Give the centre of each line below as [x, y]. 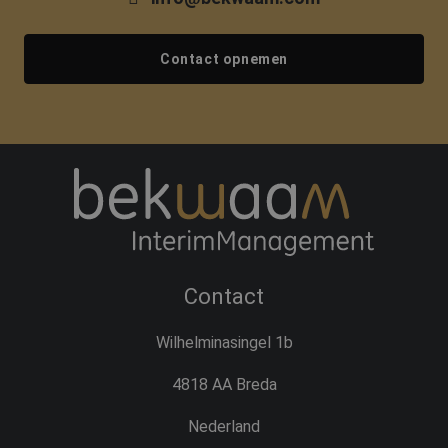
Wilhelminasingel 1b [224, 343]
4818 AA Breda [224, 385]
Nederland [224, 427]
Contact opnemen [223, 59]
